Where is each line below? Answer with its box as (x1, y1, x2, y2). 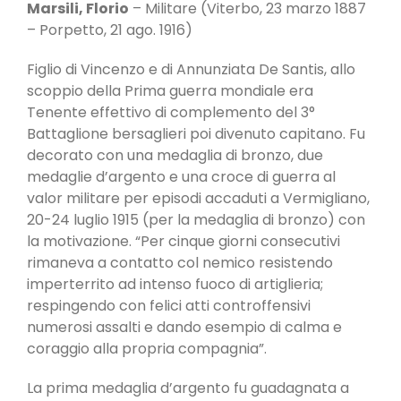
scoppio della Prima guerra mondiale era (27, 80, 313, 101)
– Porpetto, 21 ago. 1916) (27, 19, 192, 40)
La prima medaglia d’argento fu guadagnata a (27, 377, 349, 398)
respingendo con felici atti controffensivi (27, 294, 311, 316)
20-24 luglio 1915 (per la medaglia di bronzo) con (27, 209, 365, 230)
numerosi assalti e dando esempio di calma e (27, 316, 342, 337)
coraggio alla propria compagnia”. (27, 337, 267, 359)
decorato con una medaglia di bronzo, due (27, 144, 323, 166)
